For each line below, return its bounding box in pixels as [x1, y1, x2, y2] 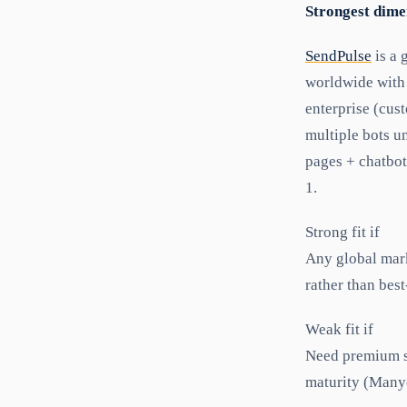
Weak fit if [305, 320, 373, 338]
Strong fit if [305, 223, 380, 241]
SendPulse [305, 46, 372, 65]
